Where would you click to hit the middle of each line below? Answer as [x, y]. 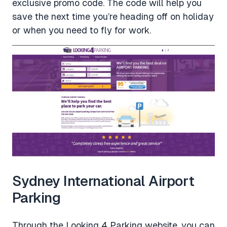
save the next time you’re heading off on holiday [113, 17]
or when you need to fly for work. [82, 30]
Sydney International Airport [103, 181]
